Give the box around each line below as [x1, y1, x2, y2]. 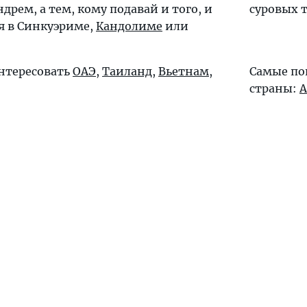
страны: [249, 82, 299, 95]
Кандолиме [96, 19, 162, 33]
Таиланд [102, 64, 152, 78]
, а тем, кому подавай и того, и [34, 2, 212, 16]
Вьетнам [158, 64, 209, 78]
